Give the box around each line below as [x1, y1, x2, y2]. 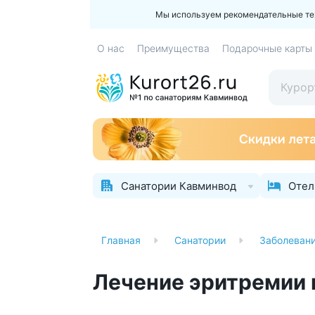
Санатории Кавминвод [121, 179, 236, 193]
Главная [101, 234, 141, 246]
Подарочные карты [222, 42, 312, 54]
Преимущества [137, 42, 210, 54]
